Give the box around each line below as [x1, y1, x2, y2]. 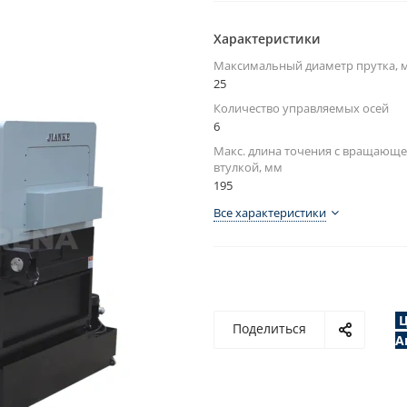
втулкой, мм [213, 159, 283, 175]
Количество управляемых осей [213, 100, 389, 116]
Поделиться [233, 320, 306, 337]
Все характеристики [213, 204, 326, 221]
